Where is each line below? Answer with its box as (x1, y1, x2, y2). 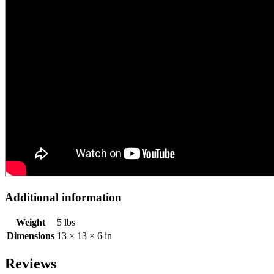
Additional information (5, 190, 122, 204)
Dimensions (7, 231, 54, 242)
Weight (16, 217, 45, 228)
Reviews (5, 256, 56, 272)
